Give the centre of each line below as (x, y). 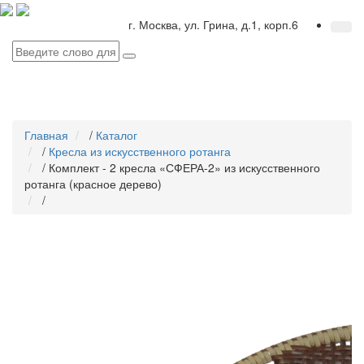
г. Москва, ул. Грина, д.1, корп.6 (213, 25)
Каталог (117, 135)
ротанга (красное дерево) (93, 184)
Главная (46, 135)
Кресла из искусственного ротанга (140, 152)
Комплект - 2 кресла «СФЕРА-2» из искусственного (184, 168)
